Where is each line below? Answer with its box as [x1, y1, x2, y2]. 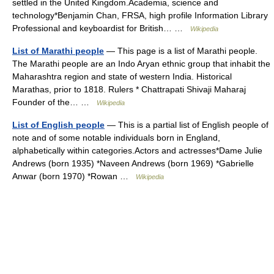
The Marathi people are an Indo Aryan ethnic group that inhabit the [12, 59, 270, 68]
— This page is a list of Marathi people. [104, 46, 257, 56]
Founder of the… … [12, 97, 97, 107]
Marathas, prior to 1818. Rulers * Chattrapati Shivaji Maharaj [12, 84, 246, 94]
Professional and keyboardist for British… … [12, 23, 190, 33]
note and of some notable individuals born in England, [12, 133, 220, 143]
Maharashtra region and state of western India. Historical [12, 72, 232, 81]
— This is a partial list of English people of [105, 120, 268, 130]
